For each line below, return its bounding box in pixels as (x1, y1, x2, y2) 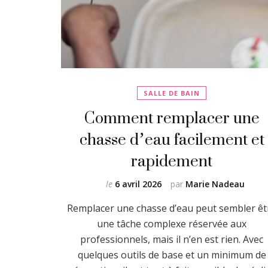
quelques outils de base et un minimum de (77, 248, 266, 261)
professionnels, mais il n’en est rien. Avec (80, 233, 263, 246)
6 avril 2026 (115, 178, 162, 190)
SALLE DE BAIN (144, 89, 200, 98)
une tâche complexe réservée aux (97, 217, 246, 230)
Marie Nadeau (185, 178, 245, 190)
